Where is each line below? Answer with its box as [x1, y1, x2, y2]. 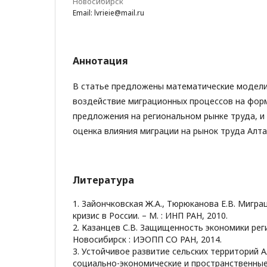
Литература [73, 173, 134, 187]
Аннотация [73, 54, 128, 67]
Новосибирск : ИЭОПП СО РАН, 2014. [73, 234, 222, 245]
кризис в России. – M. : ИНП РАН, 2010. [73, 210, 228, 221]
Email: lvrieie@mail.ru [73, 8, 144, 18]
